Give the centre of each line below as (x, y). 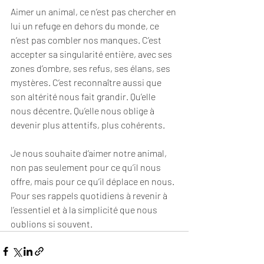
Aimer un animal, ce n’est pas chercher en (94, 11)
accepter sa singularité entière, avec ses (92, 54)
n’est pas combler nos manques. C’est (87, 40)
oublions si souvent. (52, 224)
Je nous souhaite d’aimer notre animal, (90, 153)
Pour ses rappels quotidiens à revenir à (90, 195)
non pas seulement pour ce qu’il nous (87, 167)
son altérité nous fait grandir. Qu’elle (84, 96)
